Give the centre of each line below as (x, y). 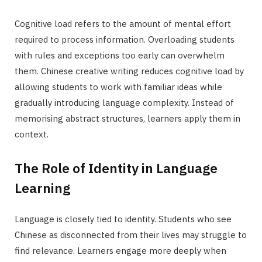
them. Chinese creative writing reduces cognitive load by (129, 71)
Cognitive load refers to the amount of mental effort (123, 23)
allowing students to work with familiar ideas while (118, 87)
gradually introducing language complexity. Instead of (124, 102)
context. (32, 134)
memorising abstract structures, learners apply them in (127, 118)
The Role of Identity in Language (116, 168)
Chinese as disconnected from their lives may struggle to (131, 235)
